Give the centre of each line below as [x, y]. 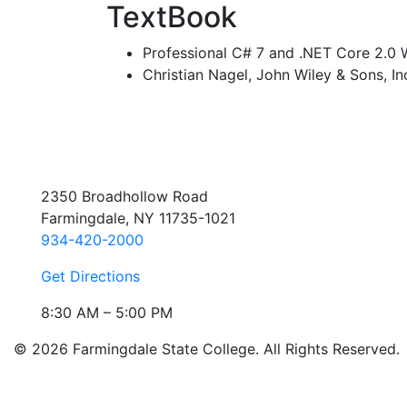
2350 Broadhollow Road [124, 197]
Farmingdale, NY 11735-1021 [138, 218]
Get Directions [90, 277]
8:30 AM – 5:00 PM [107, 313]
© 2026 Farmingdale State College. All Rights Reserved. [207, 349]
